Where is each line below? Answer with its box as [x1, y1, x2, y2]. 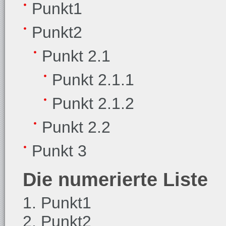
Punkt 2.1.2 [52, 94, 134, 112]
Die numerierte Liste [23, 168, 208, 190]
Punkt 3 [32, 142, 87, 160]
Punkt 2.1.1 [52, 71, 134, 89]
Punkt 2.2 [42, 118, 110, 136]
